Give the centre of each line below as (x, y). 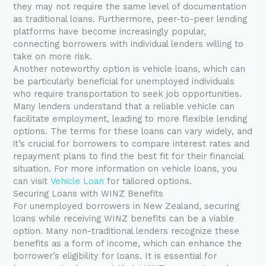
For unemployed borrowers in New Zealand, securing (126, 206)
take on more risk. (53, 57)
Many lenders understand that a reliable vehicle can (124, 107)
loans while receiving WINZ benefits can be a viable (124, 219)
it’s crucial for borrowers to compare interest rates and (132, 144)
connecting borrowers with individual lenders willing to (129, 44)
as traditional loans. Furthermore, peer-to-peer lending (130, 19)
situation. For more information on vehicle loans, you (125, 169)
